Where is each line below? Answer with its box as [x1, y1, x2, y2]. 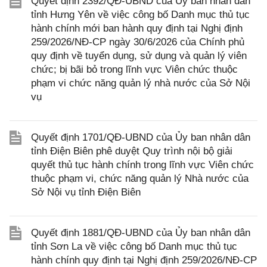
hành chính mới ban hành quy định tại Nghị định [31, 23, 243, 34]
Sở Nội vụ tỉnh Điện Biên [31, 187, 141, 198]
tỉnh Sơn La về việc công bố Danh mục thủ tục [31, 241, 237, 252]
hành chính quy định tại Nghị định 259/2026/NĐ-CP [31, 254, 257, 266]
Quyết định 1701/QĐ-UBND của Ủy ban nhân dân [31, 132, 250, 143]
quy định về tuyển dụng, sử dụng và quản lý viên [31, 50, 247, 61]
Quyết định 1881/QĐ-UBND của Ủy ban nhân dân [31, 227, 250, 238]
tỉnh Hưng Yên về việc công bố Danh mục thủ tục [31, 9, 250, 20]
